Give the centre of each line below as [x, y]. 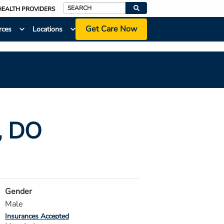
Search [73, 14]
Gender [18, 191]
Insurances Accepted [37, 216]
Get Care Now [111, 29]
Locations [47, 29]
